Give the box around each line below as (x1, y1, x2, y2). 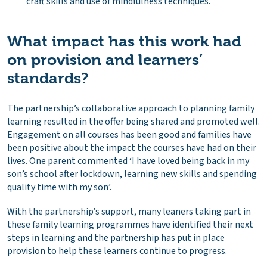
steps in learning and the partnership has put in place (7, 231, 225, 245)
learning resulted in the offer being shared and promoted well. (7, 115, 260, 129)
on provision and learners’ (7, 51, 203, 69)
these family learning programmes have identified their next (7, 218, 253, 232)
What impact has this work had (7, 32, 241, 51)
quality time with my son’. (7, 181, 111, 194)
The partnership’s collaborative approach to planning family (7, 102, 254, 116)
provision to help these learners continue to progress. (7, 244, 231, 258)
